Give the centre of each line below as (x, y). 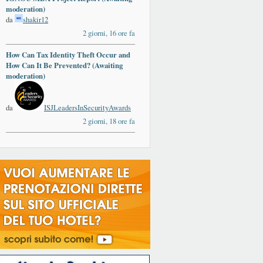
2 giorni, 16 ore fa (109, 33)
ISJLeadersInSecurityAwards (87, 108)
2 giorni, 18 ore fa (109, 121)
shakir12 (36, 20)
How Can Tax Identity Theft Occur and (68, 55)
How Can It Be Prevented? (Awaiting (64, 65)
